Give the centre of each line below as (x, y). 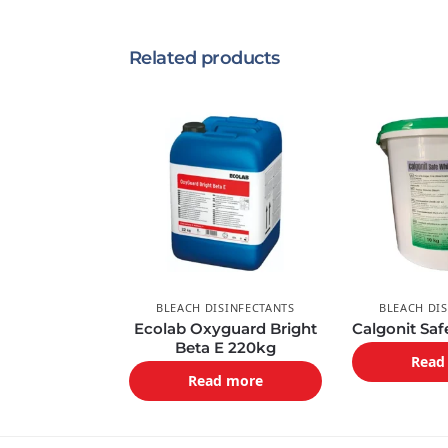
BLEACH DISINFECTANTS (225, 308)
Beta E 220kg (225, 348)
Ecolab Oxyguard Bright (225, 329)
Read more (225, 381)
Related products (204, 58)
